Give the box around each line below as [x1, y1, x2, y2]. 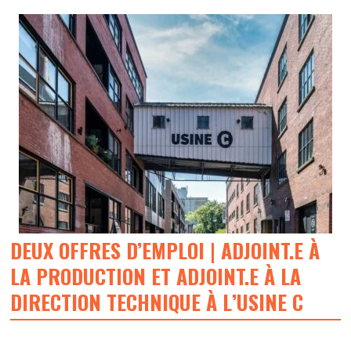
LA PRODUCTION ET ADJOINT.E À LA [10, 261, 301, 292]
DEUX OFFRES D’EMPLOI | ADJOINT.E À [10, 235, 320, 266]
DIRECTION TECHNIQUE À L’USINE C [10, 287, 303, 318]
